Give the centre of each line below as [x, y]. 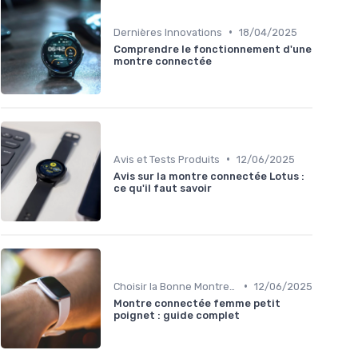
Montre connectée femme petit [197, 303]
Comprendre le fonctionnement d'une [213, 49]
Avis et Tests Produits [167, 159]
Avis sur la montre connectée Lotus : [209, 176]
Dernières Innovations [168, 32]
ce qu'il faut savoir [163, 188]
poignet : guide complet [177, 315]
